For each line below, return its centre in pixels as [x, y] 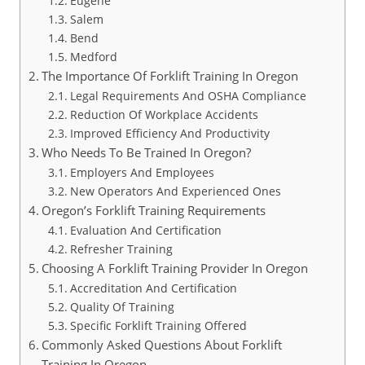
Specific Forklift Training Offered [158, 325]
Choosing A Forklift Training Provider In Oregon [175, 268]
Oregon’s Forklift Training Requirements [154, 210]
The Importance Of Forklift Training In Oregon [170, 75]
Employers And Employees [142, 172]
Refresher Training [121, 248]
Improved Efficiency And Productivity [169, 133]
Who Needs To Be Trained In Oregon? [147, 152]
